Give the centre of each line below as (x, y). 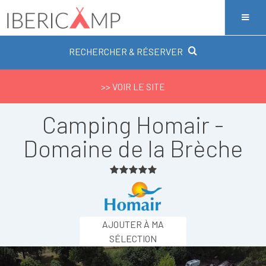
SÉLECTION (133, 238)
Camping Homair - (133, 124)
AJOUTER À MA (133, 224)
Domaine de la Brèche (133, 148)
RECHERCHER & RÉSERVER (126, 51)
